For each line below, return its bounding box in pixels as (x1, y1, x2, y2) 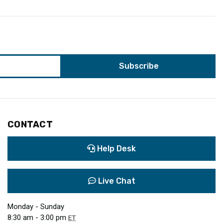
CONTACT (7, 119, 53, 130)
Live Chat (96, 176, 135, 186)
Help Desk (95, 144, 136, 154)
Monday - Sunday (7, 202, 64, 212)
